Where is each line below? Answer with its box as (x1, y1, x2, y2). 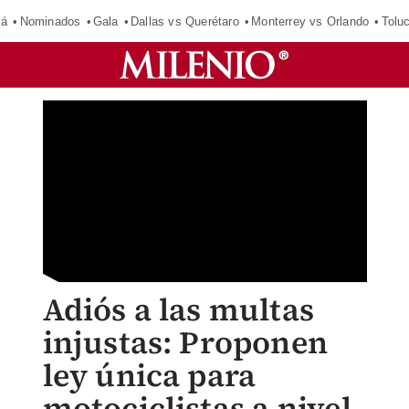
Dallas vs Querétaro (130, 14, 239, 28)
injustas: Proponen (42, 321, 329, 363)
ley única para (42, 354, 257, 396)
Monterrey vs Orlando (251, 14, 370, 28)
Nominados (19, 14, 81, 28)
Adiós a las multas (42, 288, 315, 330)
